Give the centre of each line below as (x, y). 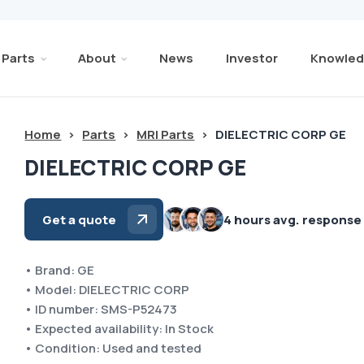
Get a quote (80, 219)
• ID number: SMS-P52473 (101, 309)
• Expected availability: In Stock (119, 329)
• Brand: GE (60, 270)
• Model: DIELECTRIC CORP (107, 290)
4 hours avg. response (293, 219)
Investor (251, 58)
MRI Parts (166, 134)
